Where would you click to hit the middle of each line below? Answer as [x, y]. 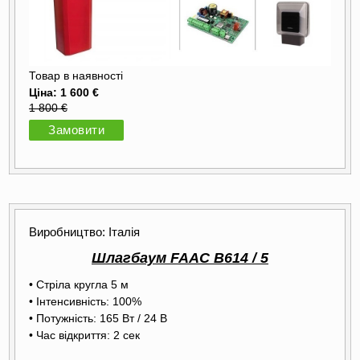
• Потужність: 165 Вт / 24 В [98, 319]
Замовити [76, 130]
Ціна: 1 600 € [64, 92]
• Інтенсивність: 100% [85, 302]
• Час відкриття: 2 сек [84, 335]
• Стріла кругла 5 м [79, 285]
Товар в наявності [76, 76]
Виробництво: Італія [84, 233]
